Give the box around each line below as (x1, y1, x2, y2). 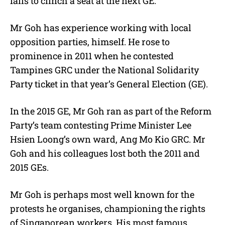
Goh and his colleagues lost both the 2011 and (10, 147, 200, 160)
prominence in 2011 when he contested (10, 50, 174, 62)
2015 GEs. (10, 161, 49, 174)
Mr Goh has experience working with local (10, 22, 191, 34)
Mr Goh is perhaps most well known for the (10, 188, 194, 201)
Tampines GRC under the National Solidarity (10, 64, 199, 76)
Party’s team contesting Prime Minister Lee (10, 119, 191, 132)
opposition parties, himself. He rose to (10, 36, 170, 48)
